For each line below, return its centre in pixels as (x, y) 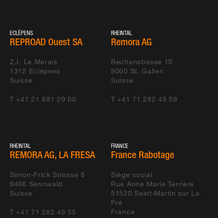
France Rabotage (143, 155)
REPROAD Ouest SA (46, 42)
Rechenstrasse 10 (142, 62)
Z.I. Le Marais (34, 62)
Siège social (132, 175)
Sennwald (46, 184)
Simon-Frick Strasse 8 (47, 175)
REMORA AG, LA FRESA (52, 155)
